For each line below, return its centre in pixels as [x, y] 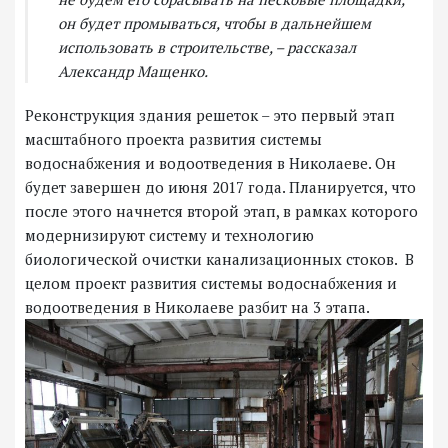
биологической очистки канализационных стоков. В [219, 258]
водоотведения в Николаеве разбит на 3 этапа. [197, 306]
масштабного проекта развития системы [173, 138]
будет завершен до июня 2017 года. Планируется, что [220, 186]
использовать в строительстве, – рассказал [207, 46]
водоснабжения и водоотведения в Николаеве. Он [210, 162]
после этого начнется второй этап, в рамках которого [221, 210]
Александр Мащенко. [133, 70]
